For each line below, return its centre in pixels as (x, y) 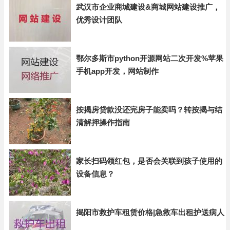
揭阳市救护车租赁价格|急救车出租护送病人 (150, 212)
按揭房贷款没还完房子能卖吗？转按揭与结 (149, 110)
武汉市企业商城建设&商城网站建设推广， (148, 7)
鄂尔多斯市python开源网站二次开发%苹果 (150, 58)
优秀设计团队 (99, 20)
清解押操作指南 (103, 122)
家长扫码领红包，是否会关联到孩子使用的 (149, 161)
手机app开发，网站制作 (117, 71)
